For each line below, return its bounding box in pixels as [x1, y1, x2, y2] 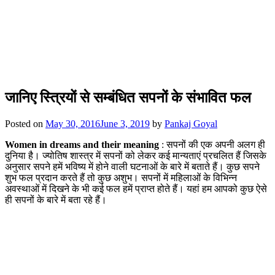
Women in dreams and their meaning [5, 139, 159, 150]
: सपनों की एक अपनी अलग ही [159, 139, 265, 150]
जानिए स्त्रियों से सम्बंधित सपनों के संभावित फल [5, 89, 251, 106]
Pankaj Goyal [165, 118, 217, 129]
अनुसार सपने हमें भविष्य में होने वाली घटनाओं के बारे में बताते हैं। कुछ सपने [5, 161, 260, 172]
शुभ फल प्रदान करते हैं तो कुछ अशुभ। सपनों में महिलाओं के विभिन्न [5, 172, 237, 183]
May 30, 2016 [45, 118, 100, 129]
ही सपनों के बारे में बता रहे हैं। [5, 194, 107, 205]
